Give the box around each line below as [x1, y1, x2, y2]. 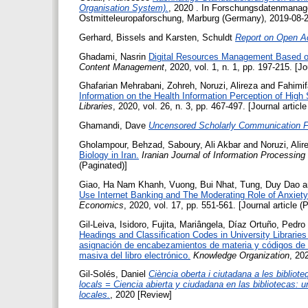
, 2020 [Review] [110, 289, 172, 300]
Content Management [79, 61, 164, 72]
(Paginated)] [79, 159, 127, 170]
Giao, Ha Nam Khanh [79, 179, 164, 190]
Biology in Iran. [79, 149, 139, 160]
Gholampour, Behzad [79, 139, 162, 150]
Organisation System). [79, 2, 168, 13]
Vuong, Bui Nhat [169, 179, 234, 190]
